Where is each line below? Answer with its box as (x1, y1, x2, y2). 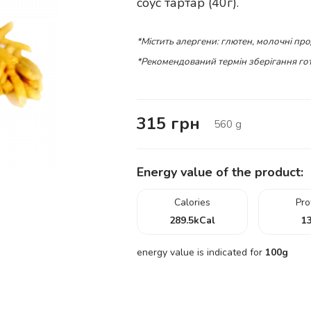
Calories (174, 196, 210, 209)
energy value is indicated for (137, 246, 265, 259)
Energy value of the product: (137, 164, 303, 180)
